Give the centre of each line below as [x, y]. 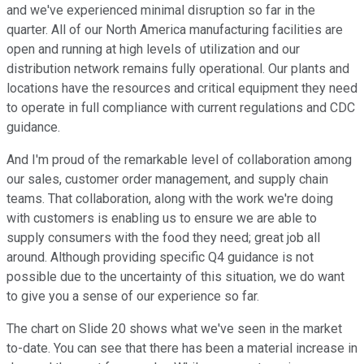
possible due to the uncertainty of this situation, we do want [175, 277]
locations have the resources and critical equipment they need [182, 89]
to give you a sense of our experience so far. [133, 297]
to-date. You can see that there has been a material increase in [182, 349]
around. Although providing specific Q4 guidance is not [160, 258]
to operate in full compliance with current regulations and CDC [181, 108]
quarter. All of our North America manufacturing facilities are [175, 30]
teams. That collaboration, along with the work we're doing [170, 199]
